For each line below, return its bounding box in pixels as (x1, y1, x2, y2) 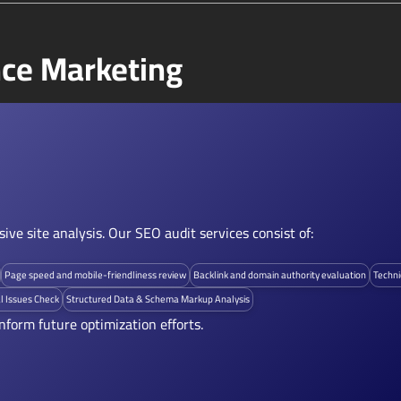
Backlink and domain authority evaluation (193, 266, 366, 284)
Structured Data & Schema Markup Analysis (66, 290, 250, 308)
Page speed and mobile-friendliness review (4, 266, 186, 284)
